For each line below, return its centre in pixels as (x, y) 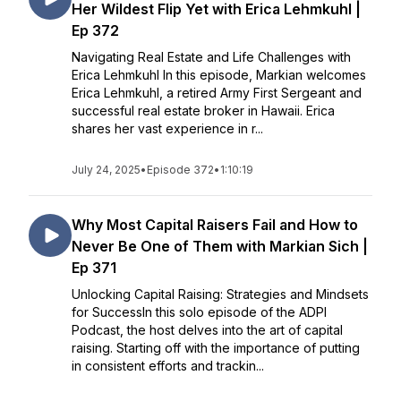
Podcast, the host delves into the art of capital (207, 330)
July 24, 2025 (106, 170)
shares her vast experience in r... (167, 128)
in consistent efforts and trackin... (168, 366)
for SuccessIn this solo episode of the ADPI (199, 312)
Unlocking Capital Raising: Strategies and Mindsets (220, 294)
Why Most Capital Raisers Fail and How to (215, 225)
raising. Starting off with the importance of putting (216, 348)
